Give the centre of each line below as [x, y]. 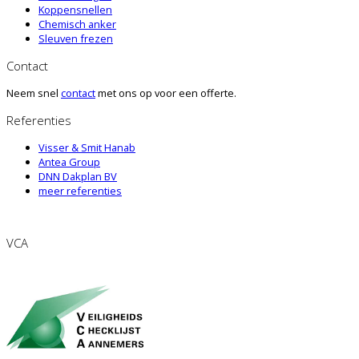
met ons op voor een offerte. [166, 93]
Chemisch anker [77, 24]
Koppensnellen [75, 10]
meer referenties [80, 191]
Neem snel [34, 93]
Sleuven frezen [76, 39]
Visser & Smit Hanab [87, 148]
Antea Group [69, 162]
